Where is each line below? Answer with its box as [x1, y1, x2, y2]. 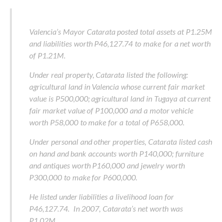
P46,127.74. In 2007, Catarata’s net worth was [29, 203, 183, 213]
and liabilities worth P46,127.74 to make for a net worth [29, 38, 211, 48]
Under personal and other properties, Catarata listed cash [29, 136, 212, 146]
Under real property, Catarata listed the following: [29, 69, 188, 79]
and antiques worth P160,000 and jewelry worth [29, 160, 185, 170]
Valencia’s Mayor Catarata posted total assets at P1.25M [29, 26, 212, 36]
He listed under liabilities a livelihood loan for [29, 191, 174, 201]
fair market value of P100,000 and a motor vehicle [29, 105, 194, 115]
